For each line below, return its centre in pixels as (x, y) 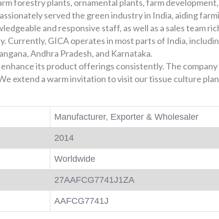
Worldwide (75, 159)
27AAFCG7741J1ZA (94, 180)
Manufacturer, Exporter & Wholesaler (126, 117)
